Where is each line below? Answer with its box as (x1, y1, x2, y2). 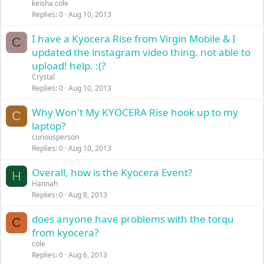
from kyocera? (32, 226, 99, 239)
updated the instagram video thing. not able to (32, 45, 251, 59)
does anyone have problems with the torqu (32, 212, 235, 226)
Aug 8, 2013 (68, 190, 108, 200)
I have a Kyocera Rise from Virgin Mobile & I (32, 32, 236, 45)
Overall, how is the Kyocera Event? (32, 166, 193, 179)
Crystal (32, 72, 55, 82)
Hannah (32, 179, 58, 189)
